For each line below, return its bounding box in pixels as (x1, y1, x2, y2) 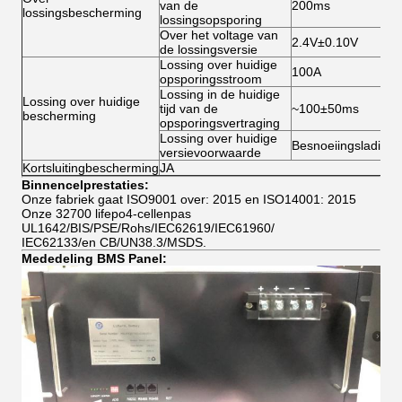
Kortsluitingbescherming (22, 161, 159, 175)
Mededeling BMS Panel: (22, 251, 167, 266)
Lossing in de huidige (160, 87, 280, 101)
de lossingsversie (160, 42, 258, 57)
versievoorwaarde (160, 145, 261, 160)
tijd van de (160, 101, 218, 116)
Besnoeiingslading (292, 138, 395, 153)
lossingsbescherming (22, 5, 142, 20)
